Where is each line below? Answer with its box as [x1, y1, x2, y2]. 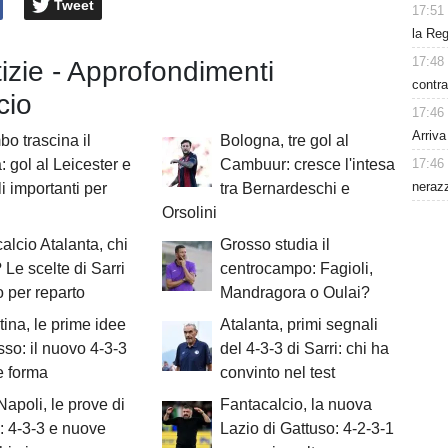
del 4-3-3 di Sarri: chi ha [219, 340, 389, 358]
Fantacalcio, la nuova [219, 396, 372, 414]
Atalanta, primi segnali [219, 316, 378, 334]
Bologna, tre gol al [219, 132, 349, 150]
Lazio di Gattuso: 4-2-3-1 [219, 420, 394, 438]
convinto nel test [219, 364, 335, 382]
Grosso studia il [219, 236, 330, 254]
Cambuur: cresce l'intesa [219, 156, 395, 174]
